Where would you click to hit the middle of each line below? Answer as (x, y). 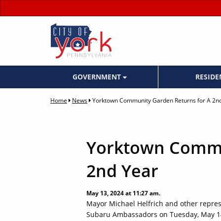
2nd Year (122, 171)
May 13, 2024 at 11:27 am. (123, 193)
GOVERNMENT (97, 77)
